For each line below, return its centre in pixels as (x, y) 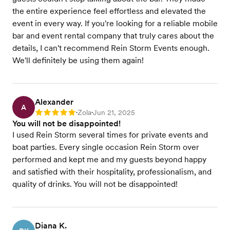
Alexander (54, 102)
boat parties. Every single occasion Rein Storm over (106, 147)
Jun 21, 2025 (114, 112)
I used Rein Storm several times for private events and (110, 135)
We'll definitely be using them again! (78, 60)
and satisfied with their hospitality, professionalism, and (112, 172)
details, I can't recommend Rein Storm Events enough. (111, 48)
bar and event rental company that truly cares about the (113, 36)
